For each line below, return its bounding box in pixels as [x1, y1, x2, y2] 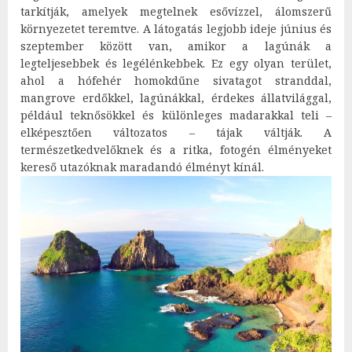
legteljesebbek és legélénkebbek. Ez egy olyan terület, [20, 55, 332, 71]
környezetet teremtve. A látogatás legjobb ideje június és [20, 20, 332, 36]
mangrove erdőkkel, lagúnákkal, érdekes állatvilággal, [20, 90, 332, 105]
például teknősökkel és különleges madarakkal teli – [20, 107, 332, 123]
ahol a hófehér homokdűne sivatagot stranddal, [20, 72, 332, 88]
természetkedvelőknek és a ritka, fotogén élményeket [20, 141, 332, 157]
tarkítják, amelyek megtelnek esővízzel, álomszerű [20, 3, 332, 19]
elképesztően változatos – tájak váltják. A [20, 124, 332, 140]
